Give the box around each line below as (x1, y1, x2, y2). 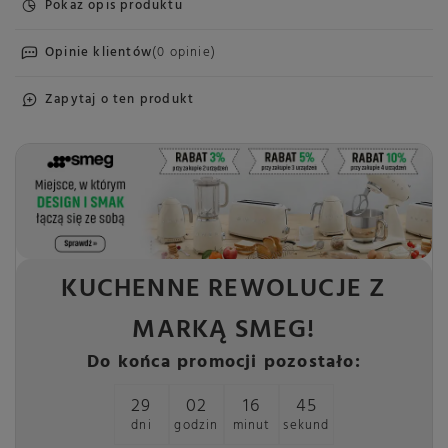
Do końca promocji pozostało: (87, 348, 361, 378)
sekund (283, 415, 330, 437)
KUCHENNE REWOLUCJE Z (61, 269, 387, 311)
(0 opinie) (152, 41, 216, 63)
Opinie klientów (45, 41, 152, 63)
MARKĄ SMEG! (132, 310, 316, 352)
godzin (174, 415, 219, 437)
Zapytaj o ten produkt (45, 88, 195, 110)
